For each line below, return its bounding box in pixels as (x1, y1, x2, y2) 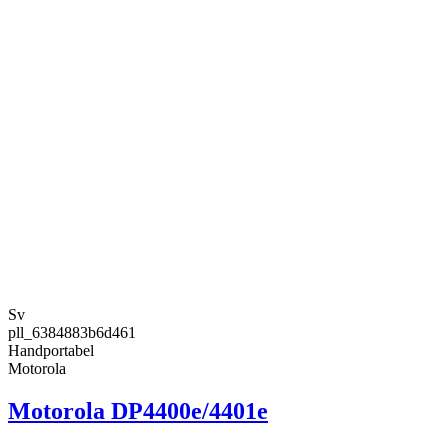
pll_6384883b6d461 (8, 323, 136, 341)
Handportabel (8, 341, 94, 359)
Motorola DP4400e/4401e (8, 397, 268, 424)
